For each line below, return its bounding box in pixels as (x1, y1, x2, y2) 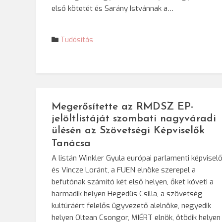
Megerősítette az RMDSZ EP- (52, 102, 194, 112)
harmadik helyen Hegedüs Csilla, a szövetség (52, 189, 203, 199)
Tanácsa (52, 138, 91, 149)
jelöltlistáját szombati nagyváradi (52, 113, 216, 124)
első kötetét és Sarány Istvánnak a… (52, 3, 173, 13)
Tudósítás (60, 35, 93, 45)
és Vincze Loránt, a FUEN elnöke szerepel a (52, 165, 196, 175)
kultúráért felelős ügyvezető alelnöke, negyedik (52, 201, 211, 211)
